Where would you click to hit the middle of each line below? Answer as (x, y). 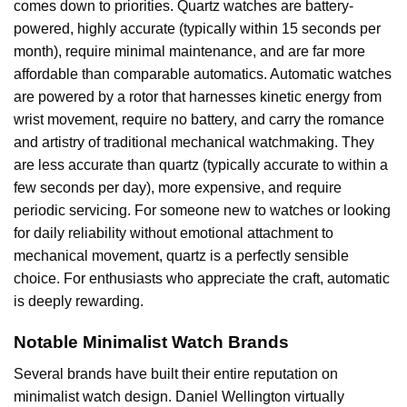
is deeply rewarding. (79, 302)
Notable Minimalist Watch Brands (151, 342)
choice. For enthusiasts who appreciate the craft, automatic (202, 279)
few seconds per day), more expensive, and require (178, 188)
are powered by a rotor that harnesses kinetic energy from (198, 97)
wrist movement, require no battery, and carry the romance (199, 120)
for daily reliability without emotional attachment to (174, 233)
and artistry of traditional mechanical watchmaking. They (194, 143)
